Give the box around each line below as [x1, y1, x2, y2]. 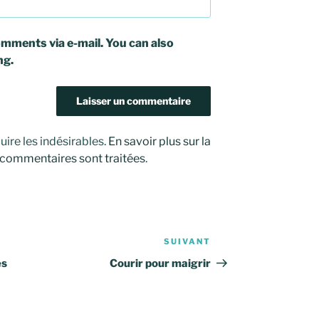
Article [210, 236, 249, 251]
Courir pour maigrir [110, 257, 211, 271]
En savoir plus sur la [108, 135, 211, 149]
